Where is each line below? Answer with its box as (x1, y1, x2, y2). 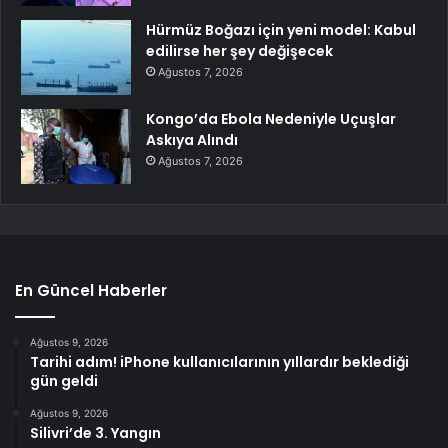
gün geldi (30, 370, 98, 391)
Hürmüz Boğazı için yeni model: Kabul (146, 19, 416, 40)
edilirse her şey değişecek (146, 40, 333, 61)
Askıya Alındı (146, 129, 238, 150)
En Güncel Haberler (15, 279, 167, 301)
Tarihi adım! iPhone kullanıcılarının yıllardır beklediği (30, 351, 409, 372)
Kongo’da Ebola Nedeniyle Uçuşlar (146, 108, 396, 129)
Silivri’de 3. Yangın (30, 422, 161, 443)
